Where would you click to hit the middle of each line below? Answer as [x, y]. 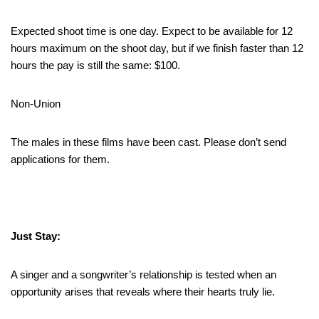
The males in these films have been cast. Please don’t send [148, 142]
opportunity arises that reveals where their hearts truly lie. [143, 291]
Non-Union [36, 103]
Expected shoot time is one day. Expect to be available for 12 [152, 31]
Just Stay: [36, 236]
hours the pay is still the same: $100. [95, 65]
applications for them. [60, 159]
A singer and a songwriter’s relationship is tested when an [143, 274]
